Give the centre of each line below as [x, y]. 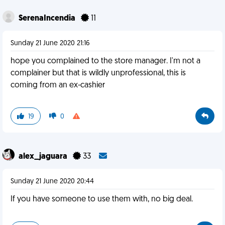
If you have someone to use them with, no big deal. [102, 199]
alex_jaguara [44, 157]
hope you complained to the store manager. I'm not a [105, 61]
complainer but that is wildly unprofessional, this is [98, 73]
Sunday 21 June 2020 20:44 [52, 182]
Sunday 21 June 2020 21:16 [50, 43]
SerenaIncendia [48, 19]
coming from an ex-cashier [58, 85]
